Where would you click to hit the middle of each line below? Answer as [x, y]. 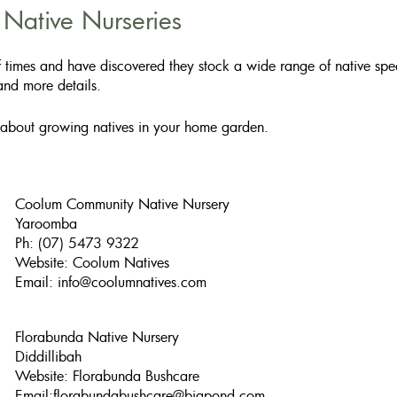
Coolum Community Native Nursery [123, 204]
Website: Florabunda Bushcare [108, 376]
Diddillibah [49, 356]
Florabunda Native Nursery [97, 337]
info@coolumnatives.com [132, 282]
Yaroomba [47, 223]
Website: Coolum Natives [93, 262]
